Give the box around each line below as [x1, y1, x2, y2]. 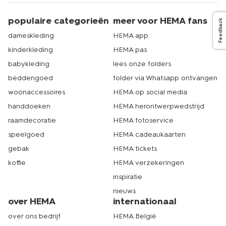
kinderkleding [8, 45, 53, 54]
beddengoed [8, 74, 53, 82]
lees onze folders [113, 60, 171, 68]
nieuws [113, 187, 136, 195]
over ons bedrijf [8, 212, 61, 220]
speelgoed [8, 130, 44, 139]
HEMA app [113, 31, 148, 40]
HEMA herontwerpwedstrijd [113, 102, 204, 110]
